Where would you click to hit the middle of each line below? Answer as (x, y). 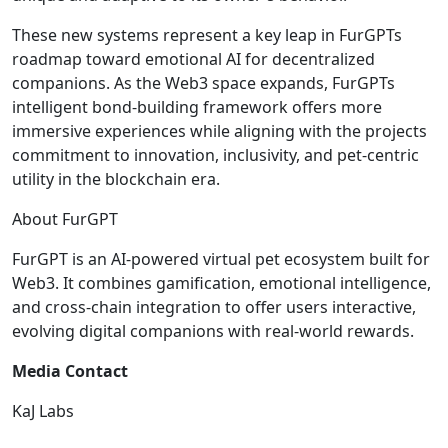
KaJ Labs (43, 411)
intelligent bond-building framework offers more (197, 107)
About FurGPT (65, 219)
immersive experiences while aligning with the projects (219, 131)
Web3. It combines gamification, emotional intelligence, (221, 283)
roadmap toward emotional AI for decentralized (193, 59)
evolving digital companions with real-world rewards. (213, 331)
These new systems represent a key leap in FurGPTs (207, 35)
